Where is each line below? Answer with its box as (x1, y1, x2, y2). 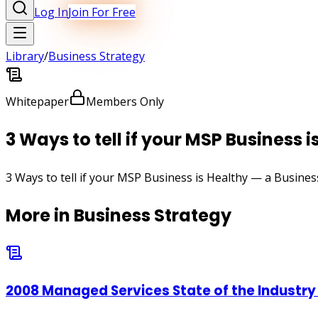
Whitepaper (6, 94, 69, 109)
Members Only (86, 94, 164, 109)
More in (6, 203, 74, 227)
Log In (34, 4, 68, 20)
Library (6, 48, 44, 64)
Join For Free (68, 4, 136, 20)
